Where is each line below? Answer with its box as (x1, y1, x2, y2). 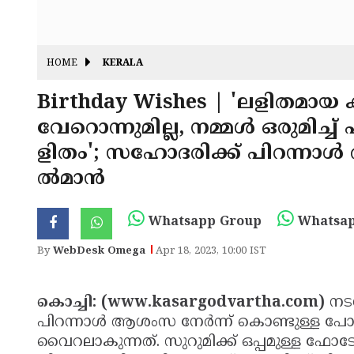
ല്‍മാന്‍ (37, 167, 105, 192)
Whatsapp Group (145, 214, 262, 230)
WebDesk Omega (53, 245, 145, 258)
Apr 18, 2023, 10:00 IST (156, 245, 266, 258)
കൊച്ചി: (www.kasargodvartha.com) (37, 294, 330, 312)
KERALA (103, 58, 143, 70)
